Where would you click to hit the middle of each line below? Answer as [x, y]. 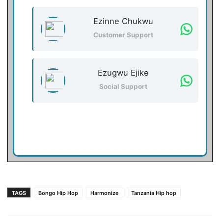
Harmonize [105, 193]
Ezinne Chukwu [123, 21]
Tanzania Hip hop [154, 193]
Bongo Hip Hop [58, 193]
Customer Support [123, 35]
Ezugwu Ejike [123, 72]
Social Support [123, 86]
